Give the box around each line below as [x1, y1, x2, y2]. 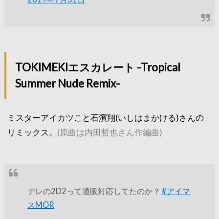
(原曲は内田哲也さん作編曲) [57, 127, 163, 137]
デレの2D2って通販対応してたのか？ [27, 186, 162, 196]
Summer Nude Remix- [15, 77, 120, 90]
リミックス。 [7, 127, 58, 137]
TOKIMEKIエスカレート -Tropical [15, 61, 180, 74]
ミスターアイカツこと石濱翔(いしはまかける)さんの [7, 112, 204, 123]
